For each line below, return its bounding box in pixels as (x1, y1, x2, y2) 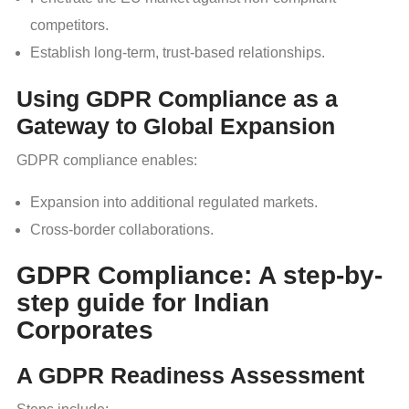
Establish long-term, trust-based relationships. (30, 44, 325, 60)
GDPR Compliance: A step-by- (16, 260, 383, 289)
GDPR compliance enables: (16, 152, 197, 168)
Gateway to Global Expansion (16, 112, 335, 139)
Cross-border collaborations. (30, 221, 214, 237)
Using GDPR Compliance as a (16, 85, 338, 111)
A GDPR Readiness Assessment (16, 362, 364, 389)
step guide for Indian (16, 288, 269, 317)
